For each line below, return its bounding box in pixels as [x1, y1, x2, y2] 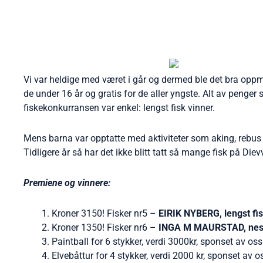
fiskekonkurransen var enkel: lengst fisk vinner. [23, 102, 215, 114]
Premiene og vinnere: [23, 177, 110, 189]
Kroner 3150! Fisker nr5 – [52, 208, 159, 220]
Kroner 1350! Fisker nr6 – [52, 222, 156, 234]
